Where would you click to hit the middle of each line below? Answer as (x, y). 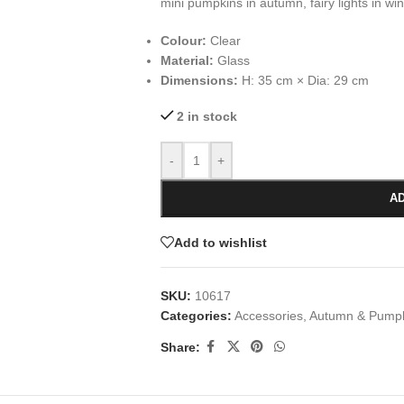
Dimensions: (199, 80)
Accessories (268, 316)
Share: (180, 347)
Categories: (196, 316)
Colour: (183, 41)
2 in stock (207, 116)
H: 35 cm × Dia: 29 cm (303, 80)
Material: (187, 60)
